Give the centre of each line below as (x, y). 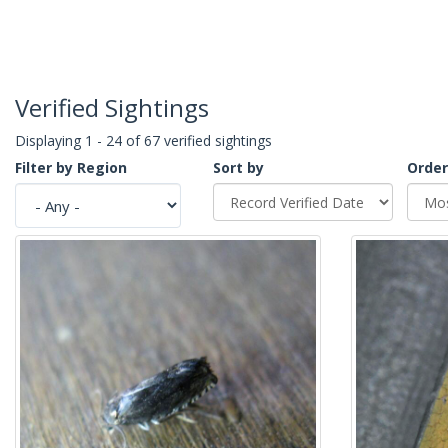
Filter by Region (71, 168)
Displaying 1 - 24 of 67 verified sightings (143, 141)
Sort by (238, 168)
